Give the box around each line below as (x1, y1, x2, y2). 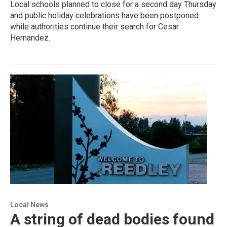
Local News (10, 200, 49, 209)
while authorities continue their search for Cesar (10, 21, 179, 31)
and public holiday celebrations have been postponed (10, 10, 199, 20)
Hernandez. (10, 32, 50, 43)
